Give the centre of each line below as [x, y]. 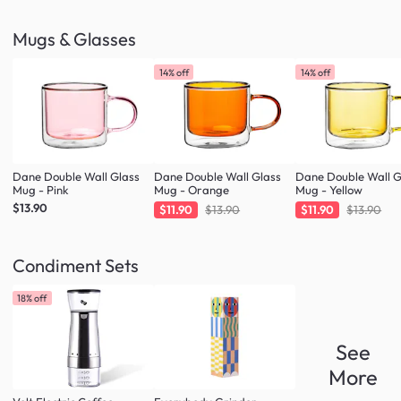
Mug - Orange [192, 189]
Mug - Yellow [329, 189]
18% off [32, 298]
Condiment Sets [76, 265]
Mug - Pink [41, 189]
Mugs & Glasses [74, 39]
